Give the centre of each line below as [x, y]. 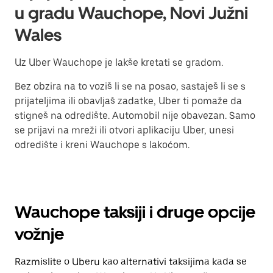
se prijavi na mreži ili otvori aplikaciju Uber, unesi [124, 130]
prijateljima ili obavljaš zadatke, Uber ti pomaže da [128, 101]
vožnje [39, 234]
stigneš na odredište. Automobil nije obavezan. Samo [135, 115]
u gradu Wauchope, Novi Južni [131, 13]
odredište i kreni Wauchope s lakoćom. [102, 145]
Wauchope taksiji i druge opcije [135, 212]
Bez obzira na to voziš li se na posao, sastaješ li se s [130, 86]
